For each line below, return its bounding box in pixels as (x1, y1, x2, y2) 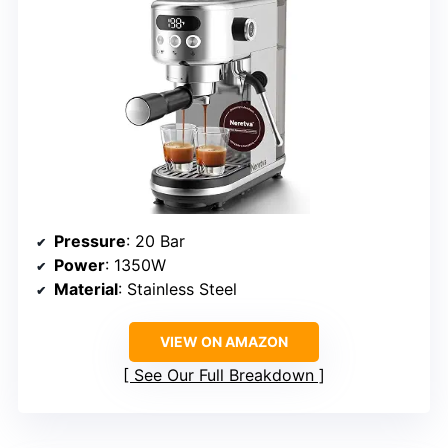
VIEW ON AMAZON (160, 333, 288, 351)
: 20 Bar (126, 231, 185, 252)
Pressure (54, 231, 126, 252)
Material (54, 279, 118, 300)
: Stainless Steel (118, 279, 237, 300)
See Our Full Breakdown (134, 365, 314, 386)
